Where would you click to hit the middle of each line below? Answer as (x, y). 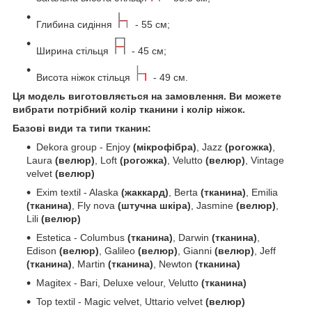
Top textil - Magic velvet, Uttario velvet (121, 302)
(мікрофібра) (165, 147)
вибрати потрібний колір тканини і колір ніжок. (129, 110)
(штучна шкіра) (154, 206)
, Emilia (262, 193)
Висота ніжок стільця (85, 78)
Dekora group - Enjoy (85, 147)
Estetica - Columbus (82, 238)
